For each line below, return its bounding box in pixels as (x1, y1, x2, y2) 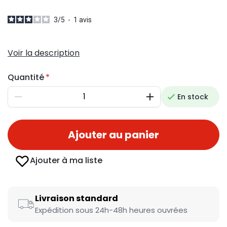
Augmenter (149, 95, 190, 106)
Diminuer (17, 95, 50, 106)
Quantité (8, 71, 44, 83)
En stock (177, 92, 208, 102)
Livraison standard (35, 193, 118, 204)
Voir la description (8, 47, 80, 59)
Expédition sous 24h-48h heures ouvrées (35, 205, 187, 215)
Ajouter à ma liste (30, 155, 102, 166)
